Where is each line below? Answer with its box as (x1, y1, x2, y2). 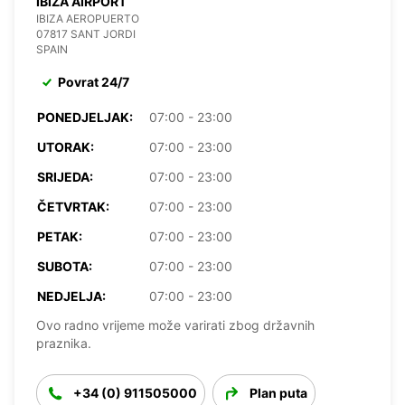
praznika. (36, 334, 91, 351)
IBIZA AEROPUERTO (36, 11, 139, 25)
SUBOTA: (37, 258, 92, 274)
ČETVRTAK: (37, 198, 109, 214)
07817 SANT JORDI (36, 26, 136, 41)
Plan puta (250, 384, 307, 400)
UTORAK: (37, 138, 94, 155)
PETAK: (37, 228, 82, 244)
